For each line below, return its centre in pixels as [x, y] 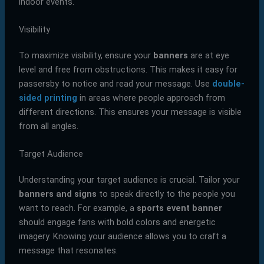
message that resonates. [68, 251]
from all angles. [48, 126]
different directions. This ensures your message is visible [130, 112]
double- [228, 84]
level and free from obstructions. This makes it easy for [128, 70]
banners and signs [57, 194]
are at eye [208, 56]
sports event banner [179, 208]
